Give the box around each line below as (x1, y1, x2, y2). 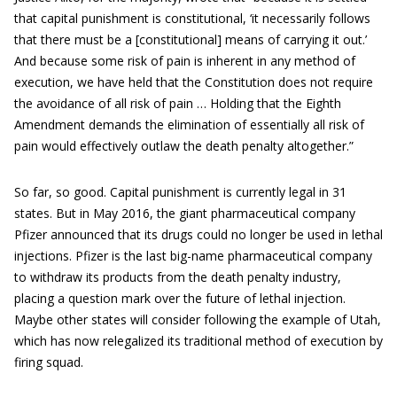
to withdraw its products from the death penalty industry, (14, 269, 341, 285)
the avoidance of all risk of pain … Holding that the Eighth (14, 95, 341, 112)
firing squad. (14, 354, 83, 370)
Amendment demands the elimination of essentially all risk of (14, 116, 364, 133)
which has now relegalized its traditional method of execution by (14, 332, 383, 349)
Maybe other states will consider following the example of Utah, (14, 311, 381, 328)
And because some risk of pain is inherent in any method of (14, 52, 355, 69)
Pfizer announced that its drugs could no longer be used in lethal (14, 226, 383, 243)
